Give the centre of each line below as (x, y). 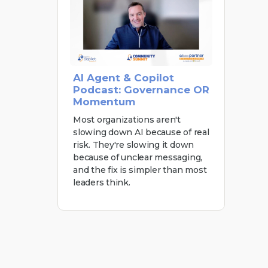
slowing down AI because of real (141, 132)
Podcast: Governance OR (141, 89)
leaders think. (102, 182)
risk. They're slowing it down (134, 144)
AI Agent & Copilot (124, 77)
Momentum (104, 101)
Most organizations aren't (127, 119)
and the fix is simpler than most (140, 170)
